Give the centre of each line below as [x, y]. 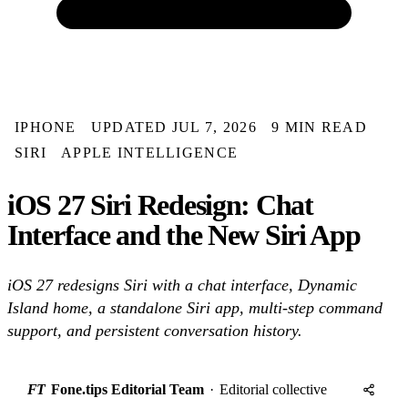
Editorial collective [273, 390]
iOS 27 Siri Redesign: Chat [160, 204]
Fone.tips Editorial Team [127, 390]
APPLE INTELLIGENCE [150, 153]
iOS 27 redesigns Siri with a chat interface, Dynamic [182, 286]
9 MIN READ [319, 127]
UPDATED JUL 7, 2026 [174, 127]
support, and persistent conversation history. [155, 331]
